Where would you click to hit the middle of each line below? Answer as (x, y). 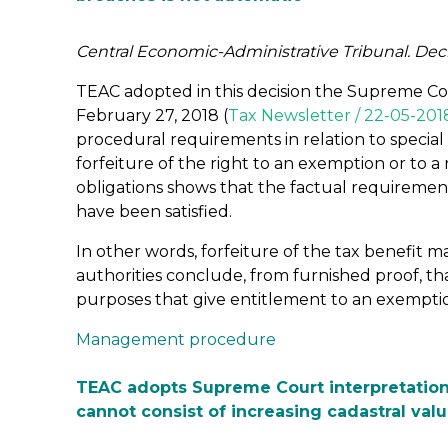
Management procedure (176, 339)
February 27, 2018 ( (152, 115)
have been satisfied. (154, 211)
